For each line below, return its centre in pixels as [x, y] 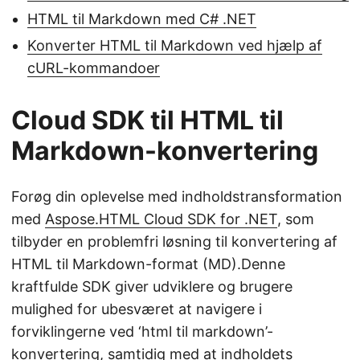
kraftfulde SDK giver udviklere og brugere [152, 286]
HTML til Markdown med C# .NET [142, 19]
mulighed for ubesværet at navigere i [137, 309]
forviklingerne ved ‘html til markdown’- [142, 331]
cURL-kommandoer [94, 68]
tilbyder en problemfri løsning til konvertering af [174, 241]
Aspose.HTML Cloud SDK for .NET [161, 219]
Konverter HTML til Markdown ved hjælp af [175, 45]
